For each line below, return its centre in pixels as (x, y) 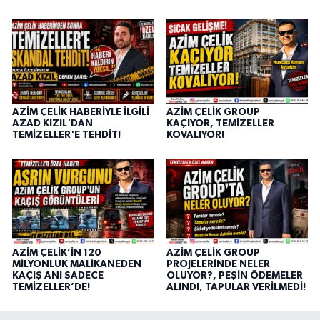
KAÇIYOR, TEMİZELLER (220, 123)
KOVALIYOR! (195, 135)
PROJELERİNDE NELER (218, 264)
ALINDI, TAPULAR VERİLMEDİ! (236, 287)
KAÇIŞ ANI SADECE (58, 275)
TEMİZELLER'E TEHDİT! (66, 135)
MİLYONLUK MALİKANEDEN (77, 264)
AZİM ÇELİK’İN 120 (57, 252)
